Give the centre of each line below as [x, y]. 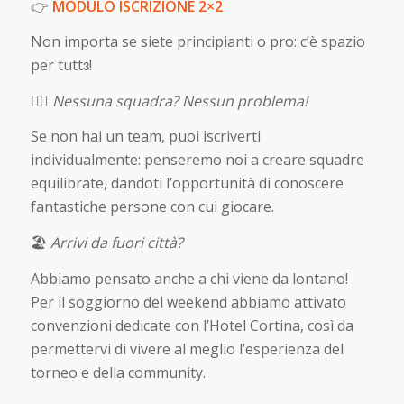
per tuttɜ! [61, 65]
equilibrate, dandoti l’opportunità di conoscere [187, 184]
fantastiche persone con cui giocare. [152, 207]
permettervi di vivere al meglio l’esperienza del [187, 349]
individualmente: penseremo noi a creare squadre [197, 160]
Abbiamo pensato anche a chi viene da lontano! [189, 278]
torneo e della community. [118, 372]
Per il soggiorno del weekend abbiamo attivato [188, 302]
